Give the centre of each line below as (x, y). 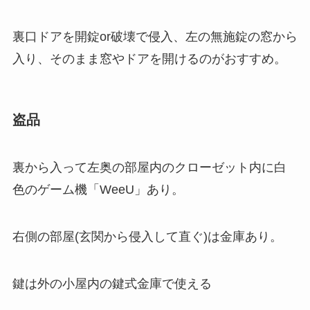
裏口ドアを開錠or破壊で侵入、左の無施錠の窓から (155, 36)
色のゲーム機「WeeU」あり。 (98, 190)
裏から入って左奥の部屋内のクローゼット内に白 (149, 168)
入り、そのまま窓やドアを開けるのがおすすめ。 (149, 58)
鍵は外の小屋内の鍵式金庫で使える (112, 283)
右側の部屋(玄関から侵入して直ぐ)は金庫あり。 (147, 237)
